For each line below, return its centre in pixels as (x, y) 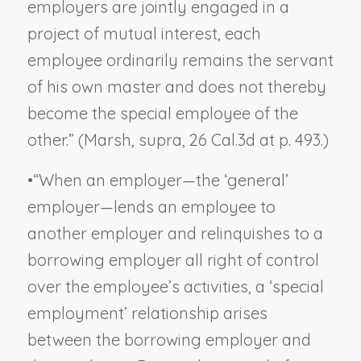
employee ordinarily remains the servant (180, 60)
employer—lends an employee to (151, 206)
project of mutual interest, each (144, 33)
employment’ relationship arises (147, 313)
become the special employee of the (162, 113)
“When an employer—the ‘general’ (160, 180)
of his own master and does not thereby (176, 86)
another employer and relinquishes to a (175, 233)
